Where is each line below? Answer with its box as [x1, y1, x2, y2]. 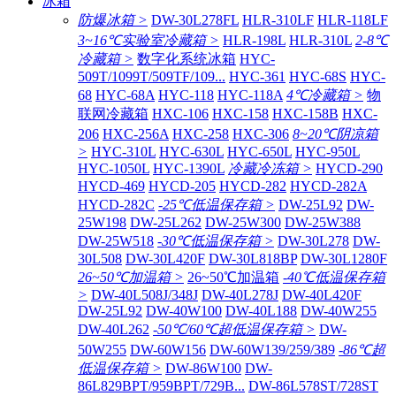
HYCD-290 [316, 161, 383, 176]
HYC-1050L [78, 161, 149, 176]
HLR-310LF [242, 12, 314, 27]
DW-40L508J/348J [91, 287, 198, 302]
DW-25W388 [285, 215, 361, 230]
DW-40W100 [146, 303, 222, 318]
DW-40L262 [78, 322, 149, 337]
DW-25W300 [205, 215, 281, 230]
